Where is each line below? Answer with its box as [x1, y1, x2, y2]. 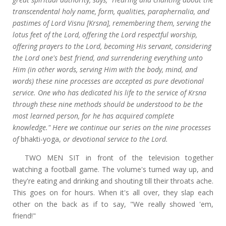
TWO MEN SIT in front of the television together [24, 152, 214, 162]
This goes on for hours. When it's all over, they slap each [12, 187, 214, 197]
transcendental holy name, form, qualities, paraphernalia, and [12, 6, 209, 16]
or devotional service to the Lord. [61, 134, 168, 144]
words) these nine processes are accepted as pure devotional [12, 76, 204, 86]
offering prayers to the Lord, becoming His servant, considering [12, 41, 211, 51]
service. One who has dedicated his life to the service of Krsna [12, 87, 206, 97]
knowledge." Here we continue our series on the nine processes [12, 122, 211, 132]
